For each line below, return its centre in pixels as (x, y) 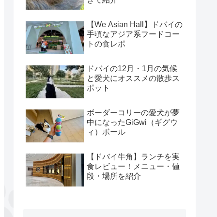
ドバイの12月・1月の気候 (132, 68)
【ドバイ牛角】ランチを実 (133, 157)
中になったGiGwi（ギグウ (132, 123)
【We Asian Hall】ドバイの (135, 24)
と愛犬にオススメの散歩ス (133, 78)
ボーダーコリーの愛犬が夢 (133, 113)
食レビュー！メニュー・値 (133, 167)
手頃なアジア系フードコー (133, 34)
